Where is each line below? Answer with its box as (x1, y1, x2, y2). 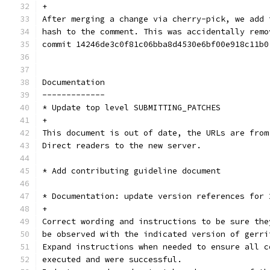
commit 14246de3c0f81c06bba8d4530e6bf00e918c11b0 (42, 39, 269, 49)
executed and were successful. (42, 254, 182, 265)
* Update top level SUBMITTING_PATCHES (42, 102, 221, 113)
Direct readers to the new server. (42, 140, 201, 151)
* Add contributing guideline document (42, 166, 221, 176)
